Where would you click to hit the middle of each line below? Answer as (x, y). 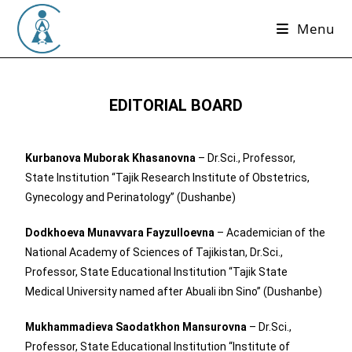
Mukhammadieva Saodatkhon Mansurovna (136, 327)
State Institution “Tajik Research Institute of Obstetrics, (168, 178)
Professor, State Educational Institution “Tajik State (157, 272)
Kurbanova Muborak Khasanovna (111, 158)
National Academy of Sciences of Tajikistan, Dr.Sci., (154, 252)
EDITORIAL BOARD (176, 105)
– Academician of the (270, 233)
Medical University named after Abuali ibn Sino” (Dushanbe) (174, 291)
